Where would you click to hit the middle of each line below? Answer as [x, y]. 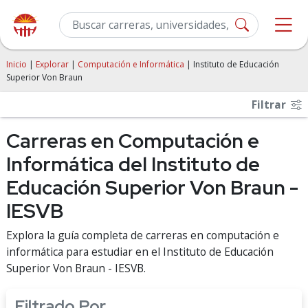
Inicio [16, 64]
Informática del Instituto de [133, 164]
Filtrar [270, 104]
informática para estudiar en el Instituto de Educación [140, 252]
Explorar [52, 64]
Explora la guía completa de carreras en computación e [143, 235]
